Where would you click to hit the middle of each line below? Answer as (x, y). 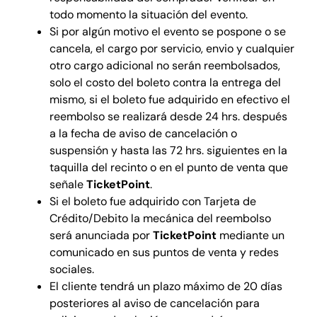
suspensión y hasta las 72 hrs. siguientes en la (168, 150)
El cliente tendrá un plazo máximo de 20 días (166, 286)
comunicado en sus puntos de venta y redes (164, 252)
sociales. (71, 269)
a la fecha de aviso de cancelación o (143, 133)
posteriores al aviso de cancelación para (154, 303)
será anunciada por (101, 235)
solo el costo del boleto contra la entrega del (165, 82)
